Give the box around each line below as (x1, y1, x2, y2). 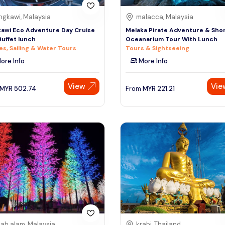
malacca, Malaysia (136, 12, 193, 21)
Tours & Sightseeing (126, 44, 189, 52)
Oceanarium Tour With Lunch (126, 35, 217, 43)
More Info (137, 56, 168, 65)
